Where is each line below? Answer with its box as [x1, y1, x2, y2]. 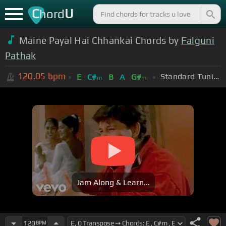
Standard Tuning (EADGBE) [213, 71, 219, 81]
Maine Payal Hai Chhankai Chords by [19, 34, 181, 46]
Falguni [181, 34, 215, 46]
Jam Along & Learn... [76, 178, 150, 188]
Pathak [5, 49, 36, 61]
